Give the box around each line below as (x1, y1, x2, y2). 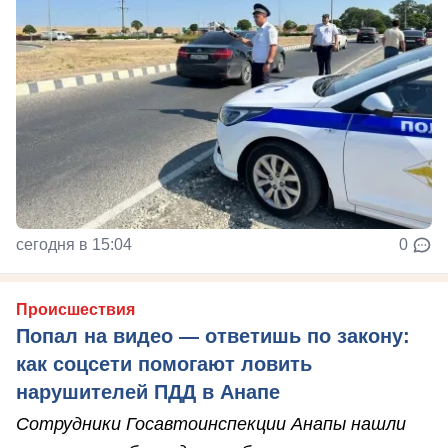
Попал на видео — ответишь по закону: (16, 324, 410, 347)
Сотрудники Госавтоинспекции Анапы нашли (16, 413, 406, 434)
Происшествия (16, 300, 135, 318)
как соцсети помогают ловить (16, 352, 312, 375)
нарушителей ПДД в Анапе (16, 380, 280, 403)
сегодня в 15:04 (16, 235, 132, 253)
